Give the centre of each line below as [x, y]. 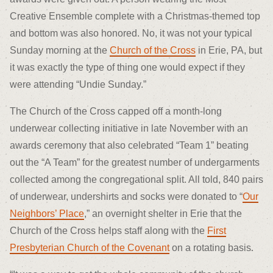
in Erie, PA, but [229, 50]
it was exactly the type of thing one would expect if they [127, 67]
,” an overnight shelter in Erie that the [163, 213]
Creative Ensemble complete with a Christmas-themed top [135, 16]
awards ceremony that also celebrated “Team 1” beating [129, 145]
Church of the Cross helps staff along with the [108, 230]
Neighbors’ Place [47, 213]
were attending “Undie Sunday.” [78, 84]
